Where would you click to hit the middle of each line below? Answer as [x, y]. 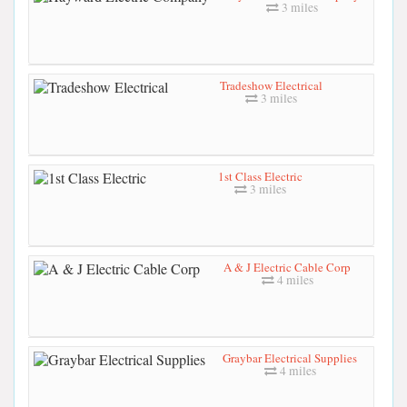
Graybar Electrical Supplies [290, 357]
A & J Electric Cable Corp [287, 267]
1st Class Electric [260, 176]
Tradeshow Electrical [271, 85]
